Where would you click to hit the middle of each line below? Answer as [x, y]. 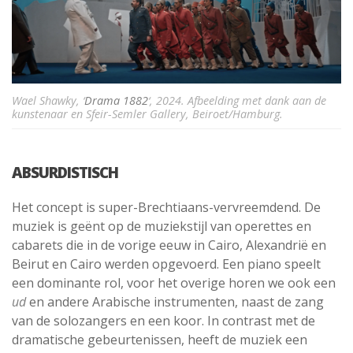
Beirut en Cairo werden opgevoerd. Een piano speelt [166, 264]
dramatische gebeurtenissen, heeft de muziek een [160, 340]
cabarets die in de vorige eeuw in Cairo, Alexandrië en [169, 245]
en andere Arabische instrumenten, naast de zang [175, 302]
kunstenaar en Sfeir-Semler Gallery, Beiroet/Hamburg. [147, 113]
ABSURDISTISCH [65, 172]
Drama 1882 [116, 100]
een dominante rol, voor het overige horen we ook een [174, 283]
